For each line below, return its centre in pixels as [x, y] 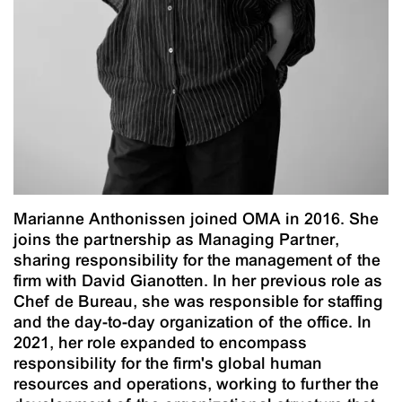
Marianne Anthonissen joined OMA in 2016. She [196, 219]
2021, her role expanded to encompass [160, 343]
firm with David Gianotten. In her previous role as [198, 281]
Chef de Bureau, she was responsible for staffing [198, 301]
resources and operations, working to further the [196, 384]
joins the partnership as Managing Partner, [176, 240]
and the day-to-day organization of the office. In [192, 322]
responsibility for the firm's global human [168, 363]
